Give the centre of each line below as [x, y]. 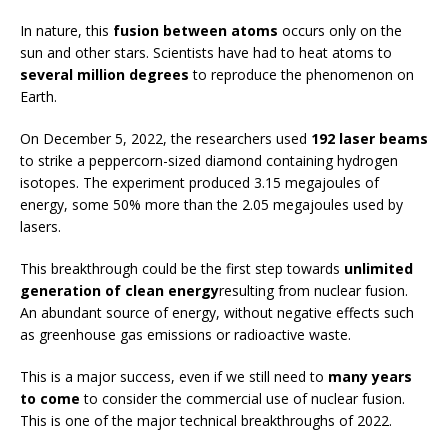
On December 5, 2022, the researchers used [165, 139]
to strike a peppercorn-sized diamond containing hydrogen [209, 161]
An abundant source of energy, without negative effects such [217, 313]
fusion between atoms [195, 31]
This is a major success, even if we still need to [174, 377]
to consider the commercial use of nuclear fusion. [242, 399]
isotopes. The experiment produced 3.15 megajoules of [199, 183]
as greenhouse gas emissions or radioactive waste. [185, 335]
